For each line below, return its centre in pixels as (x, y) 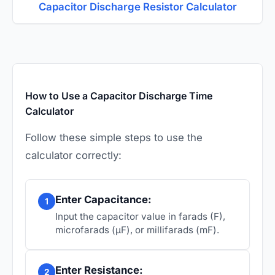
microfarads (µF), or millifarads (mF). (137, 230)
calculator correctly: (73, 155)
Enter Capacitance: (103, 199)
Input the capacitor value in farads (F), (140, 216)
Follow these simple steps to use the (114, 137)
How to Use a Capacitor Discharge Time (119, 95)
